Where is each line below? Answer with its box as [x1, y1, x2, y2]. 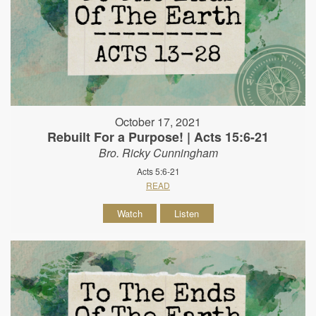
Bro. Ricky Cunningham [98, 145, 218, 162]
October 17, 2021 [115, 114, 201, 130]
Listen [174, 207, 199, 221]
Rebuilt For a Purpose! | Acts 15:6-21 [47, 128, 269, 147]
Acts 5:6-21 [136, 165, 180, 178]
